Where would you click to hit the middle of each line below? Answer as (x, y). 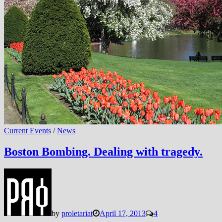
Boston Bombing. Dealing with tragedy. (103, 152)
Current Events (28, 131)
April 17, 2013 (123, 214)
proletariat (77, 214)
